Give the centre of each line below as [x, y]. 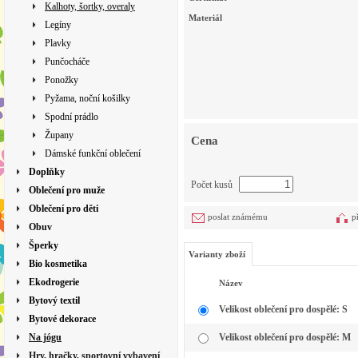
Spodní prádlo [72, 117]
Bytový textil [54, 300]
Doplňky [47, 172]
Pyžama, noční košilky [88, 98]
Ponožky [62, 80]
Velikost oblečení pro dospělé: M [285, 338]
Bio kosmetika [58, 264]
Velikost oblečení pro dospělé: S [283, 310]
